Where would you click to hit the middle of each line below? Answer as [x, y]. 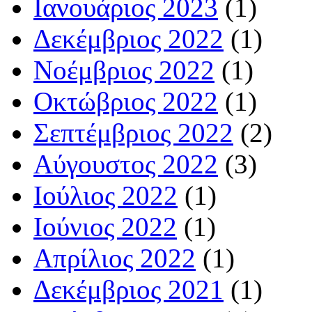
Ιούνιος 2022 [105, 227]
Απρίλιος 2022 [115, 258]
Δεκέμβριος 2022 [128, 39]
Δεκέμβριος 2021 [128, 290]
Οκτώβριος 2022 [126, 102]
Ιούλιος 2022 [106, 196]
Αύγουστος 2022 [126, 164]
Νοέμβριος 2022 [124, 70]
